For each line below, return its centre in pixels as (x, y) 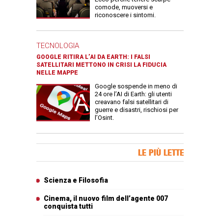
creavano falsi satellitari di (132, 102)
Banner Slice (55, 148)
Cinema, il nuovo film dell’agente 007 (106, 199)
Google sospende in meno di (136, 86)
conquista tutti (68, 206)
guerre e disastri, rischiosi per (137, 110)
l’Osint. (104, 118)
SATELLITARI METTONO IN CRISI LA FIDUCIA (101, 65)
